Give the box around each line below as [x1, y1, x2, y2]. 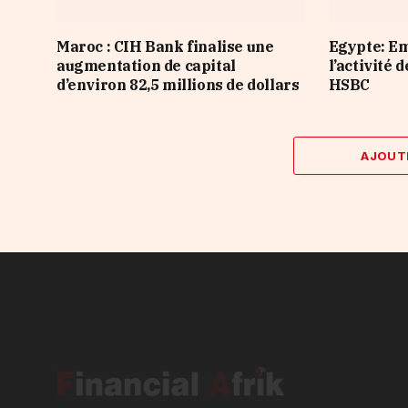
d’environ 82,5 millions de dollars [56, 75, 300, 94]
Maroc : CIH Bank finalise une [56, 36, 274, 56]
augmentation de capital [56, 56, 236, 75]
